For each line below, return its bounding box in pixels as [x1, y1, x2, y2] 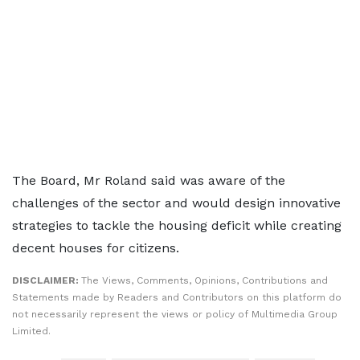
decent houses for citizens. [12, 240, 179, 256]
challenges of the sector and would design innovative [12, 195, 341, 211]
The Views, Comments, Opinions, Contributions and [81, 275, 328, 286]
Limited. [12, 325, 51, 337]
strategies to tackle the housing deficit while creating [12, 218, 342, 233]
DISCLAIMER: [12, 275, 81, 286]
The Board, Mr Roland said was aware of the [12, 173, 285, 188]
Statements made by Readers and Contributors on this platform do [12, 292, 342, 303]
